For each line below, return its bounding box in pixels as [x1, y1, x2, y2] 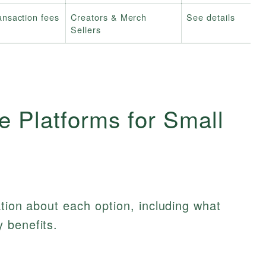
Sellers [71, 23, 101, 36]
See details [186, 11, 235, 24]
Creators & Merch [71, 11, 147, 24]
